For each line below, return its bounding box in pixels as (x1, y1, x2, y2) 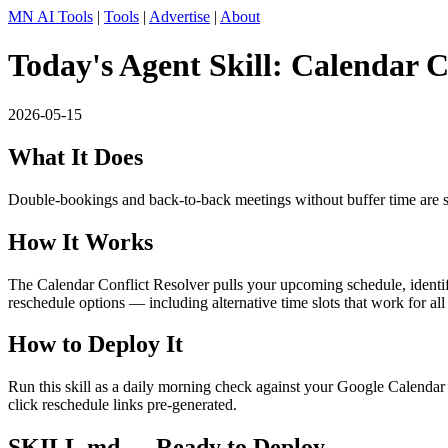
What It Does (8, 143, 143, 170)
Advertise (149, 8, 210, 25)
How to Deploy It (8, 331, 183, 358)
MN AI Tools (8, 8, 93, 25)
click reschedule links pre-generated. (8, 396, 237, 414)
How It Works (8, 228, 153, 255)
